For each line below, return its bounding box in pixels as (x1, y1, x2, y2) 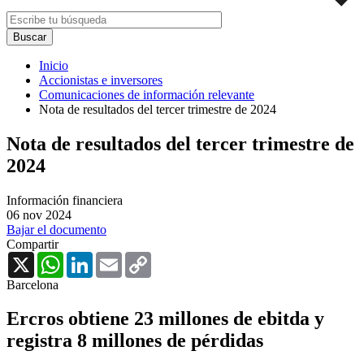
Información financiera (6, 193, 123, 207)
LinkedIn (93, 250, 140, 265)
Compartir (6, 236, 58, 251)
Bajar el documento (6, 222, 106, 236)
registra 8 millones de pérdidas (6, 330, 263, 352)
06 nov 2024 (6, 207, 71, 222)
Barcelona (6, 277, 58, 292)
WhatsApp (63, 250, 119, 265)
